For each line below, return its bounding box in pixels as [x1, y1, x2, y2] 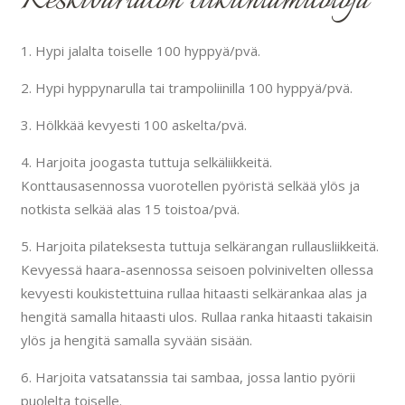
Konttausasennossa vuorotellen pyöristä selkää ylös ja [20, 176, 360, 195]
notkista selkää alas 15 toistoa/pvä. [20, 200, 240, 219]
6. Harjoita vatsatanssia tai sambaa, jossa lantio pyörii [20, 368, 355, 387]
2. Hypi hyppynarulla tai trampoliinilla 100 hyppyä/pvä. [20, 79, 353, 98]
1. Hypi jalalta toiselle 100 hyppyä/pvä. [20, 42, 260, 61]
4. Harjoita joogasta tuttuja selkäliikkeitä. [20, 153, 272, 172]
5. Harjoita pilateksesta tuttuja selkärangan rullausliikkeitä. [20, 237, 379, 256]
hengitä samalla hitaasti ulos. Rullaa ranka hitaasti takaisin [20, 307, 372, 326]
